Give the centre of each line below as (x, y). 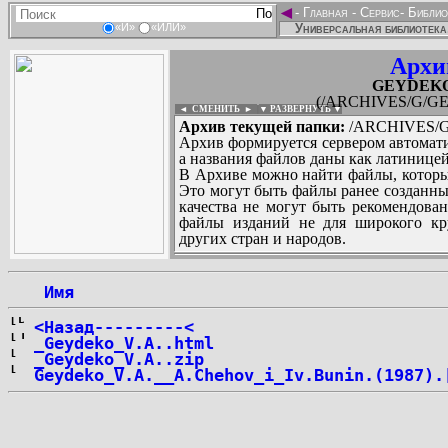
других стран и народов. (262, 238)
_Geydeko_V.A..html (124, 343)
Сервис (378, 12)
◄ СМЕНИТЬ (207, 109)
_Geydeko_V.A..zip (119, 359)
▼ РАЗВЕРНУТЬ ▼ (300, 109)
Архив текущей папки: (262, 126)
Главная (325, 12)
